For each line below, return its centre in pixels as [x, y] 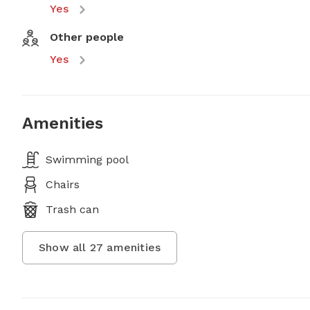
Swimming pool [87, 159]
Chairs [63, 184]
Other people [87, 37]
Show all [64, 247]
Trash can [72, 209]
